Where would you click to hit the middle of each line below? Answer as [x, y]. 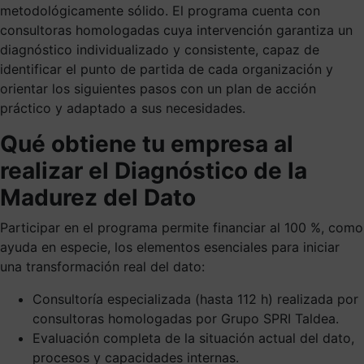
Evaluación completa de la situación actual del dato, [193, 338]
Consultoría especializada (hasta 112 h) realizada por [195, 299]
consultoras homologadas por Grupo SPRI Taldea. [186, 318]
